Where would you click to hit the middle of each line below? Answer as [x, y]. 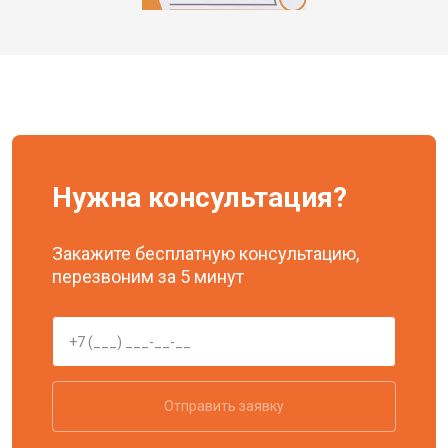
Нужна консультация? [199, 197]
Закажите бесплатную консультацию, [205, 253]
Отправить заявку [224, 406]
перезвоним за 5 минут [148, 276]
